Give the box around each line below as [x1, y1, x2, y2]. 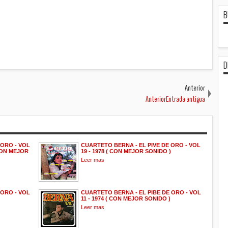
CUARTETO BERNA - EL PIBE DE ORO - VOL [81, 189, 201, 195]
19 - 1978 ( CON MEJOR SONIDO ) [81, 148, 171, 154]
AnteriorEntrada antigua [146, 93, 205, 105]
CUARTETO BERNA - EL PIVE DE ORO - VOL [81, 141, 201, 148]
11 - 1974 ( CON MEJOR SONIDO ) [81, 195, 170, 202]
